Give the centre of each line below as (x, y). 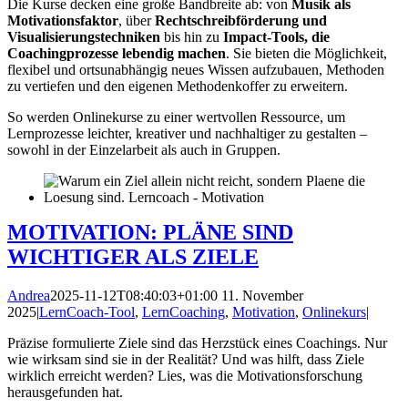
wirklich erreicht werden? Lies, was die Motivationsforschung (185, 375)
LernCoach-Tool (87, 311)
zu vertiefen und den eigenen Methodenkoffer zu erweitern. (178, 86)
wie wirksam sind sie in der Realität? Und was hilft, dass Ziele (186, 359)
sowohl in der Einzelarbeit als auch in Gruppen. (144, 150)
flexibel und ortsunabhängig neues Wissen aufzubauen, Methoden (196, 70)
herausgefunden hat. (65, 392)
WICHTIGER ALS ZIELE (133, 257)
